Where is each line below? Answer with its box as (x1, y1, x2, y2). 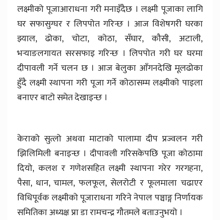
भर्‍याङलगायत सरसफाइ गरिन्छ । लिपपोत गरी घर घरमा (17, 46, 203, 61)
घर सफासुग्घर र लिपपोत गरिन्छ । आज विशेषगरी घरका (17, 17, 203, 32)
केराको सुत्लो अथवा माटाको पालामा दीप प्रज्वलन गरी (17, 132, 203, 147)
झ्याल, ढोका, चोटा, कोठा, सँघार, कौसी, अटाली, (17, 31, 203, 47)
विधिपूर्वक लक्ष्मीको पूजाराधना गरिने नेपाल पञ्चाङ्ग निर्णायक (17, 191, 203, 206)
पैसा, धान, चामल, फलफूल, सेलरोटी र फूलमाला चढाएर (17, 176, 203, 191)
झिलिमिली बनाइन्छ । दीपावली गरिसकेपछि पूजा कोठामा (17, 146, 203, 162)
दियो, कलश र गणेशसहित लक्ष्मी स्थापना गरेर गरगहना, (17, 161, 203, 176)
